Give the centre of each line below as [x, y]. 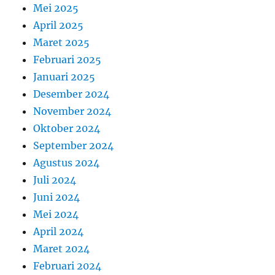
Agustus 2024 [67, 163]
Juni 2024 [57, 197]
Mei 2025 [56, 8]
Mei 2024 [56, 215]
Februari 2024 [68, 266]
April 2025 [59, 25]
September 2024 [74, 146]
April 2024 [59, 232]
